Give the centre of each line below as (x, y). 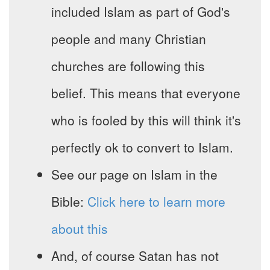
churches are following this (128, 66)
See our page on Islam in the (134, 174)
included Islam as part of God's (141, 12)
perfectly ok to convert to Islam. (142, 147)
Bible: (69, 202)
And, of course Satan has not (135, 256)
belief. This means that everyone (146, 93)
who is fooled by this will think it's (146, 120)
